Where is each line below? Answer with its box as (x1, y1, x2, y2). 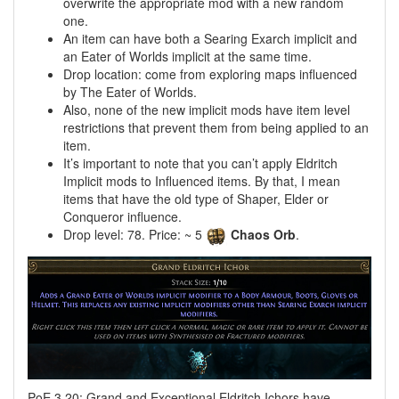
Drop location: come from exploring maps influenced (63, 65, 357, 84)
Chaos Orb (231, 225, 296, 244)
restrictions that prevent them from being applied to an (63, 118, 369, 137)
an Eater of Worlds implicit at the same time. (63, 47, 312, 66)
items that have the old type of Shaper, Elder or (63, 190, 329, 208)
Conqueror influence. (63, 208, 182, 226)
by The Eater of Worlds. (63, 83, 197, 102)
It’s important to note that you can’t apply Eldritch (63, 154, 338, 173)
